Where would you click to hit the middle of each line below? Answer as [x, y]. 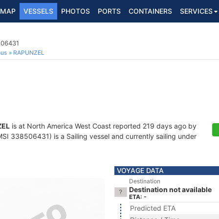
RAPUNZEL [29, 53]
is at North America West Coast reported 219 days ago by [103, 126]
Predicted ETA [153, 208]
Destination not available [170, 189]
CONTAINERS [150, 11]
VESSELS [38, 11]
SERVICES [196, 11]
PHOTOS [76, 11]
